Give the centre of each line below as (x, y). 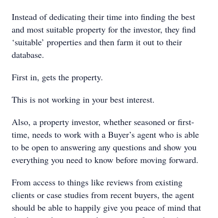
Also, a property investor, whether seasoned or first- (103, 122)
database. (28, 54)
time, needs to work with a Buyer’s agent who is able (105, 134)
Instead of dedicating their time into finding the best (103, 17)
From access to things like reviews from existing (97, 182)
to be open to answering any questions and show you (104, 147)
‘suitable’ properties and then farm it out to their (97, 42)
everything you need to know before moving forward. (105, 160)
